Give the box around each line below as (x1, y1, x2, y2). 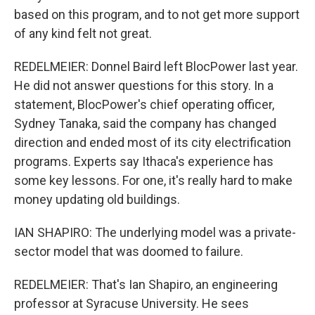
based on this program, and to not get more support (14, 7, 300, 22)
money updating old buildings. (14, 192, 180, 207)
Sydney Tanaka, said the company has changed (14, 116, 276, 131)
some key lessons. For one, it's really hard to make (14, 173, 292, 188)
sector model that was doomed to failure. (14, 244, 243, 259)
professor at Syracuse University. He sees (14, 296, 249, 311)
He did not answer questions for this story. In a (14, 78, 274, 93)
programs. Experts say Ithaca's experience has (14, 154, 274, 169)
